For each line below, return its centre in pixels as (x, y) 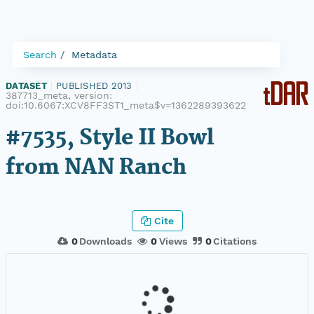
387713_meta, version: (59, 95)
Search (40, 55)
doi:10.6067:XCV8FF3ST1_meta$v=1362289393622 (126, 105)
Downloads (106, 241)
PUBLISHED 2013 (94, 86)
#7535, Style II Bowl (110, 138)
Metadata (94, 55)
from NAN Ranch (96, 168)
